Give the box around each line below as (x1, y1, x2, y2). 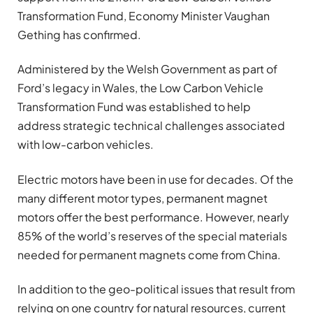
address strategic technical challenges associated (17, 118, 285, 133)
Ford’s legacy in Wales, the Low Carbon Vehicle (17, 80, 263, 96)
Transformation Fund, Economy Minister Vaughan (17, 8, 270, 24)
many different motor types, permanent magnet (17, 190, 268, 205)
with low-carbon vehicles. (17, 137, 154, 152)
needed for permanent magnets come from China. (17, 247, 281, 262)
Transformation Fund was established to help (17, 99, 251, 115)
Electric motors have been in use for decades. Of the (17, 171, 293, 187)
